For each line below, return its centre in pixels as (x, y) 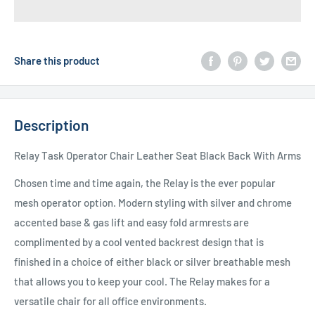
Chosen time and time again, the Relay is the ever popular (145, 182)
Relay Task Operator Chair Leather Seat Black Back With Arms (157, 156)
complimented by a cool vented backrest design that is (139, 242)
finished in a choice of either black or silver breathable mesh (152, 261)
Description (51, 124)
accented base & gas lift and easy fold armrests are (131, 222)
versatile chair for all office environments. (110, 301)
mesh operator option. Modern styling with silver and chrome (153, 202)
